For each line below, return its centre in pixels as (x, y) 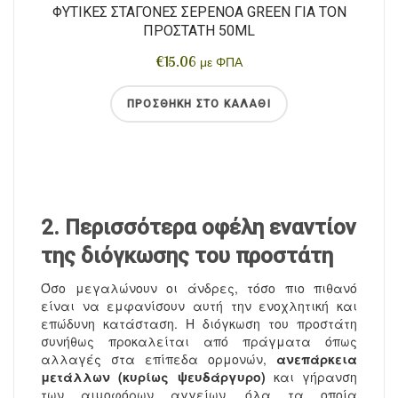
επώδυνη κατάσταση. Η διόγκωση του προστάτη (199, 324)
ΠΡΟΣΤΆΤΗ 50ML (199, 31)
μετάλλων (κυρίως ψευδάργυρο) (153, 377)
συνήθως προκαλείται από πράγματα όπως (199, 342)
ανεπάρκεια (317, 359)
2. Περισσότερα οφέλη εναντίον (199, 228)
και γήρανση (311, 377)
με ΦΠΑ (221, 63)
